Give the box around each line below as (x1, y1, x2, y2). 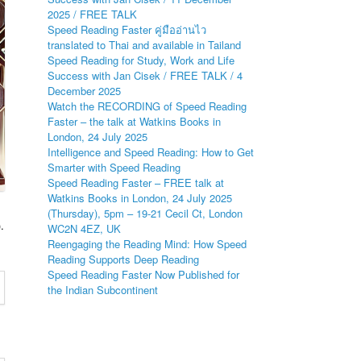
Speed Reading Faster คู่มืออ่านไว (48, 22, 207, 37)
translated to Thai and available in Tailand (48, 37, 242, 52)
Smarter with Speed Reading (48, 160, 181, 175)
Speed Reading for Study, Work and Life (48, 52, 235, 68)
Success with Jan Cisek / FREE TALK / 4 (48, 68, 243, 83)
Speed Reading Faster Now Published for (48, 267, 240, 282)
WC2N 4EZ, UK (48, 221, 122, 236)
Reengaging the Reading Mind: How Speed (48, 236, 247, 251)
